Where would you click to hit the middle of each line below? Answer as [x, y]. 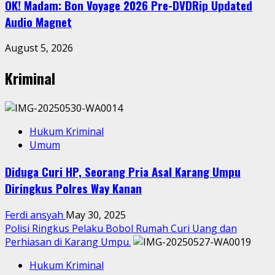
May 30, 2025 [96, 215]
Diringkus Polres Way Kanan [73, 188]
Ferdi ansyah [35, 215]
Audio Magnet [38, 21]
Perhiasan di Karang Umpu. [68, 242]
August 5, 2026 [39, 48]
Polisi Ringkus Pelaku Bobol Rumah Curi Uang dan [121, 228]
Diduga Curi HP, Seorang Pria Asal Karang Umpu [123, 171]
